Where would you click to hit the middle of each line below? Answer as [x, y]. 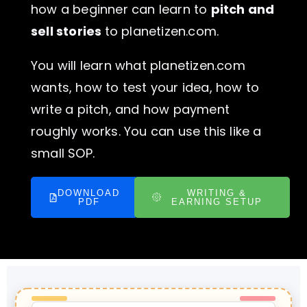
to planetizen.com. [162, 31]
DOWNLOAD [89, 193]
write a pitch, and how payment [130, 109]
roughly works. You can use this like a [146, 131]
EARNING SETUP [217, 202]
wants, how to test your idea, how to [145, 87]
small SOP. [63, 153]
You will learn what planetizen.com [138, 65]
